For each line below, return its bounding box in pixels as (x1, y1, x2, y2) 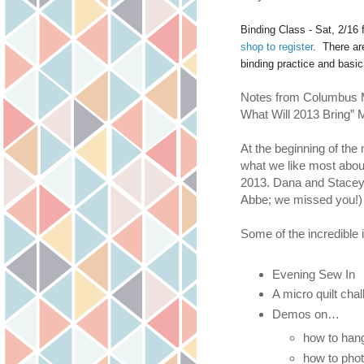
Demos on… (271, 307, 343, 322)
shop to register (240, 40, 313, 53)
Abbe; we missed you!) (240, 192, 362, 206)
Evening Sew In (271, 266, 358, 281)
